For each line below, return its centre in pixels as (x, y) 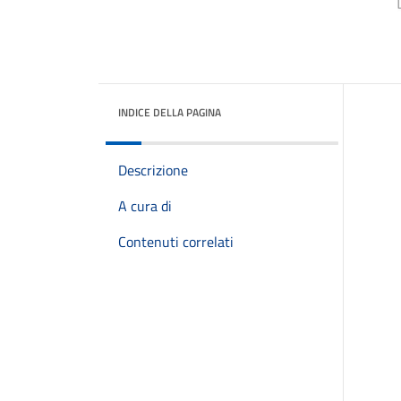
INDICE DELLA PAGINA (170, 112)
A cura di (145, 206)
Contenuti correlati (176, 242)
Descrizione (153, 170)
